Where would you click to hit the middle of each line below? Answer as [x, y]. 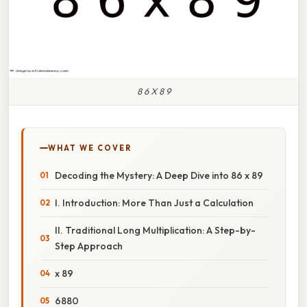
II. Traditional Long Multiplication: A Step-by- [155, 230]
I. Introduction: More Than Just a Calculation [154, 202]
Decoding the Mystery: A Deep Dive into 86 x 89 [159, 175]
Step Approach [89, 246]
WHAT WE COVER [90, 148]
